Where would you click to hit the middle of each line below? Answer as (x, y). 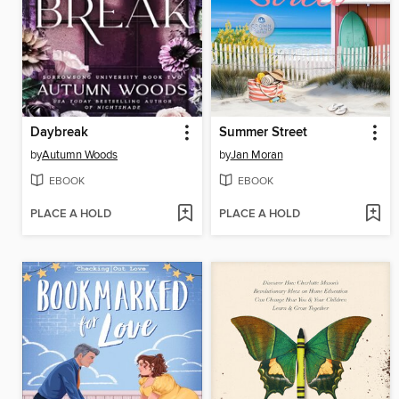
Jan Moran (256, 155)
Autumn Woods (80, 155)
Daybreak (59, 133)
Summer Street (263, 133)
